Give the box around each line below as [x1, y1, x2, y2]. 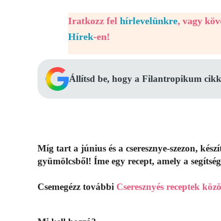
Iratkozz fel [68, 15, 120, 27]
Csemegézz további [37, 182, 116, 192]
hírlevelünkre [120, 15, 178, 27]
